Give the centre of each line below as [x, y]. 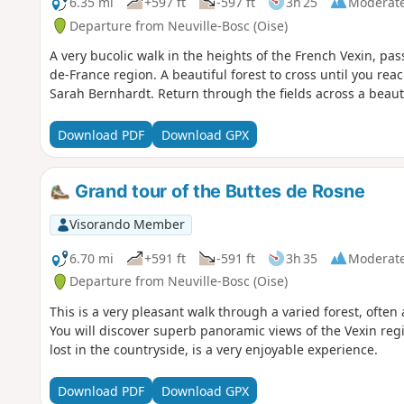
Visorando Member [127, 225]
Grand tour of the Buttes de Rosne [218, 192]
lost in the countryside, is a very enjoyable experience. [213, 350]
